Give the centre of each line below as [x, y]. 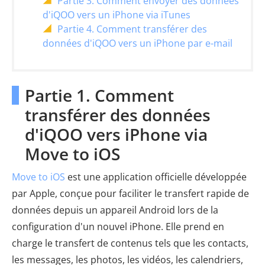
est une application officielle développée [156, 177]
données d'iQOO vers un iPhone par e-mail [138, 43]
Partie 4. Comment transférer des [132, 29]
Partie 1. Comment [99, 95]
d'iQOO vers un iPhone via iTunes [117, 14]
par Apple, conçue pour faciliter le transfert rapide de [130, 193]
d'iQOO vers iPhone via [116, 134]
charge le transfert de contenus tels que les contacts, [130, 243]
